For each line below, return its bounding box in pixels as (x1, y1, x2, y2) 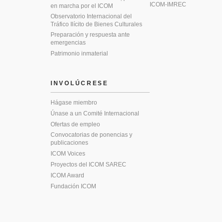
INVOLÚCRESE (51, 80, 109, 87)
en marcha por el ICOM (51, 2, 116, 9)
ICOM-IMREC (149, 1, 186, 8)
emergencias (51, 39, 86, 46)
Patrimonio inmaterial (51, 50, 108, 57)
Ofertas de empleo (51, 121, 100, 128)
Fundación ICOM (51, 183, 96, 190)
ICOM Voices (51, 150, 85, 157)
